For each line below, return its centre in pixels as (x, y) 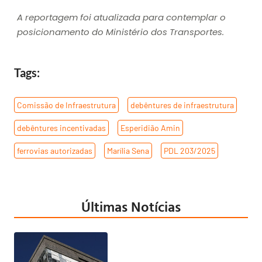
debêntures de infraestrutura (182, 105)
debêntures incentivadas (61, 127)
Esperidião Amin (150, 127)
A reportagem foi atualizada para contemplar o (121, 18)
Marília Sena (128, 150)
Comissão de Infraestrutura (66, 105)
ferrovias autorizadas (55, 150)
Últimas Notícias (131, 206)
